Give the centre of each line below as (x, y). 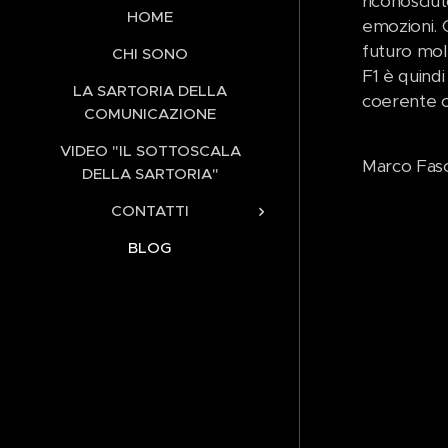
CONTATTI (150, 210)
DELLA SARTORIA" (150, 173)
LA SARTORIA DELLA (150, 90)
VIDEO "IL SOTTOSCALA (150, 150)
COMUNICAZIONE (150, 113)
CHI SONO (150, 53)
